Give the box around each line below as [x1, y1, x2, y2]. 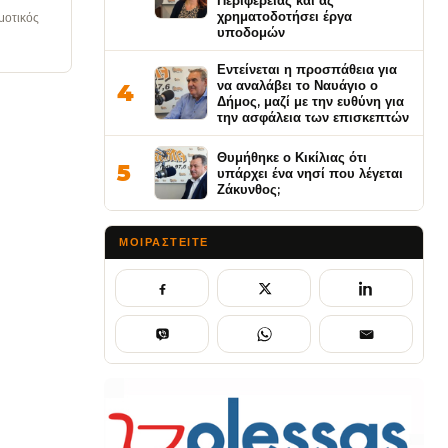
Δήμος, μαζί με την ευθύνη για [217, 93, 404, 109]
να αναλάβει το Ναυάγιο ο [217, 77, 378, 93]
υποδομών [217, 24, 285, 40]
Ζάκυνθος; [217, 181, 280, 197]
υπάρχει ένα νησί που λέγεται [217, 165, 403, 181]
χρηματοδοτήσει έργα [217, 8, 352, 24]
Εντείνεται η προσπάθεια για [217, 61, 397, 77]
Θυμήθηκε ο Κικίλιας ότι [217, 149, 367, 165]
